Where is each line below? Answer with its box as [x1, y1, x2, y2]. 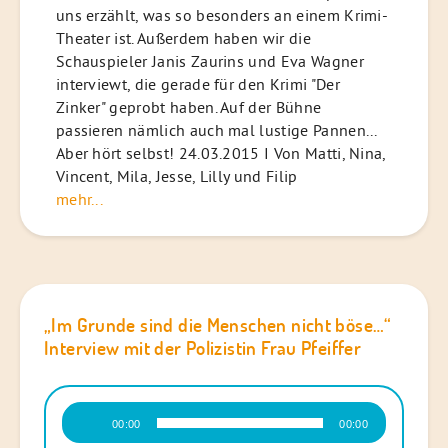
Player [61, 423, 101, 442]
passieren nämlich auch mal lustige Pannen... [55, 119, 377, 140]
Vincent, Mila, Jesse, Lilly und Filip [55, 165, 298, 186]
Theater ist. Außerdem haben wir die [55, 27, 311, 48]
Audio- [61, 402, 104, 421]
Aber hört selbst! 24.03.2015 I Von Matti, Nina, [55, 142, 386, 163]
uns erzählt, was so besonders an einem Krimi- [55, 4, 389, 25]
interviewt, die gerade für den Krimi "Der [55, 73, 340, 94]
